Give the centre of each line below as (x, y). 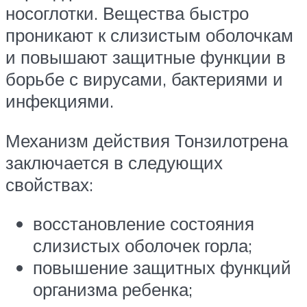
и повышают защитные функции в (146, 57)
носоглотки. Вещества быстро (127, 13)
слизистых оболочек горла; (143, 246)
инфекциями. (60, 101)
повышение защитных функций (162, 268)
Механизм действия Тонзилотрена (147, 140)
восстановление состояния (144, 224)
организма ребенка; (113, 290)
